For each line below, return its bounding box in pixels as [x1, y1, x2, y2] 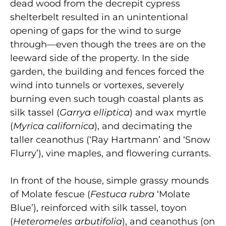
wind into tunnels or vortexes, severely [10, 80, 184, 91]
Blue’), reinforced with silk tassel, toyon [10, 202, 187, 213]
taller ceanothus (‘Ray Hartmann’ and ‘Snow [10, 134, 210, 145]
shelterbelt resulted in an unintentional [10, 12, 188, 23]
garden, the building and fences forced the [10, 66, 204, 77]
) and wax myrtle [130, 107, 206, 118]
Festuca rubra [90, 189, 157, 200]
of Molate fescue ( [10, 189, 90, 200]
